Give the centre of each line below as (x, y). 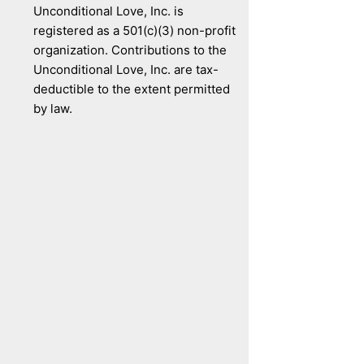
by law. (54, 108)
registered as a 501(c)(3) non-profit (134, 30)
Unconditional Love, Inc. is (108, 11)
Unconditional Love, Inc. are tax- (126, 69)
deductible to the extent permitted (131, 89)
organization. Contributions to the (130, 50)
